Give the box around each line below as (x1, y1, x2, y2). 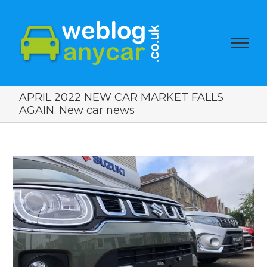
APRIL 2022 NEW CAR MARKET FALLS (18, 91, 223, 104)
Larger (13, 173, 45, 187)
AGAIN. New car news (18, 104, 135, 117)
